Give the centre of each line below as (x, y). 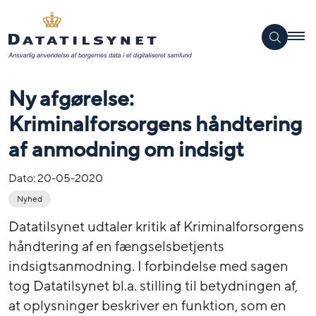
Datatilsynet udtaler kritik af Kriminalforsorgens (156, 227)
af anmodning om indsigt (126, 150)
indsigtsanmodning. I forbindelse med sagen (148, 266)
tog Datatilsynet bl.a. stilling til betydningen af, (153, 286)
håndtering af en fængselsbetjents (116, 247)
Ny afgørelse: (71, 99)
